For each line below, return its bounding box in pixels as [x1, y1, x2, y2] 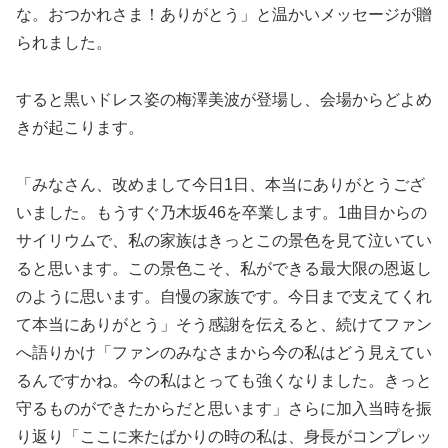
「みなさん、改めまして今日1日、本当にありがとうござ [16, 175, 425, 193]
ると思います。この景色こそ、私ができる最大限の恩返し [16, 259, 432, 277]
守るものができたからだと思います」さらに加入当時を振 [16, 399, 432, 417]
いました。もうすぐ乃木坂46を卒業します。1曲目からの [16, 203, 427, 221]
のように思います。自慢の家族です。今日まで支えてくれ [16, 287, 432, 305]
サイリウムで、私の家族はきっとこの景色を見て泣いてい [16, 231, 432, 249]
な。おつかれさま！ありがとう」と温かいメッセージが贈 [16, 6, 432, 24]
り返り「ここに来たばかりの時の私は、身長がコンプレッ [16, 427, 432, 445]
